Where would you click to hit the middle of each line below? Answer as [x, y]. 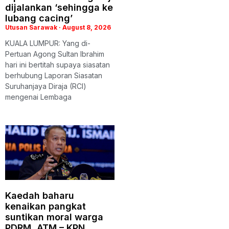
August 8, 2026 [86, 27]
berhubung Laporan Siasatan [54, 75]
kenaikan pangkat [45, 206]
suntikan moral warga [54, 217]
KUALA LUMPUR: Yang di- [48, 43]
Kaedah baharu [40, 195]
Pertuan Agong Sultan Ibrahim [55, 54]
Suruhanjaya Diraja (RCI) [46, 86]
